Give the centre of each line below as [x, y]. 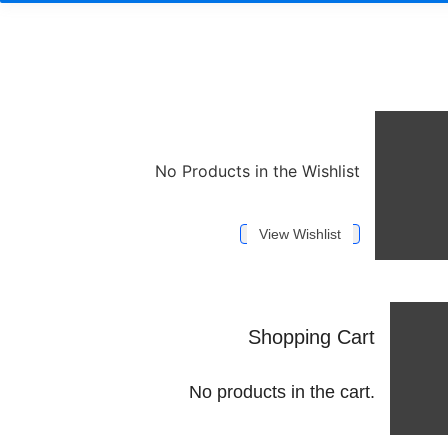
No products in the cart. [282, 391]
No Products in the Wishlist [257, 171]
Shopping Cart [311, 336]
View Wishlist [300, 233]
